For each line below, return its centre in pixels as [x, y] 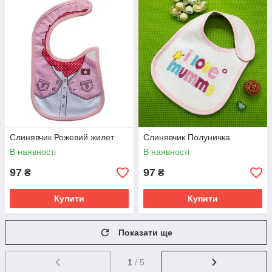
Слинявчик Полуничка [187, 137]
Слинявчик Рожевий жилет [62, 137]
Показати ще [145, 233]
